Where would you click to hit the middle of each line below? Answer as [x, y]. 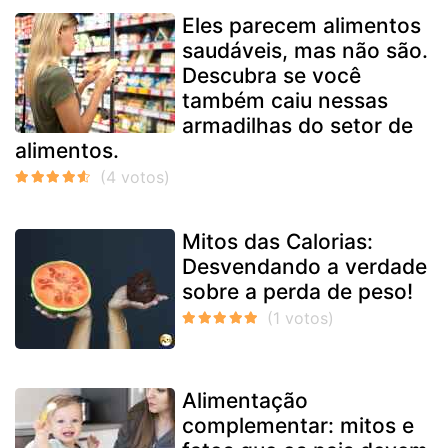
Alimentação [245, 400]
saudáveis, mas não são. [305, 50]
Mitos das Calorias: [277, 241]
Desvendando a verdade [304, 266]
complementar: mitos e [298, 425]
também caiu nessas [285, 100]
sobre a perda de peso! [297, 291]
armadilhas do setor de [297, 125]
